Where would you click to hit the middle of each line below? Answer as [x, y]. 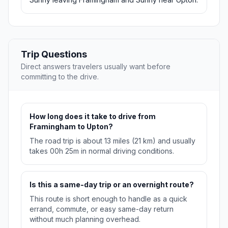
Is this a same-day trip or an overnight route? [112, 185]
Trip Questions [54, 54]
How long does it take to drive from [93, 117]
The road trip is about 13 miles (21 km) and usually [112, 141]
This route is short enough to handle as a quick [108, 199]
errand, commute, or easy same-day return [102, 209]
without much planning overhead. [85, 219]
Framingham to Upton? [71, 127]
